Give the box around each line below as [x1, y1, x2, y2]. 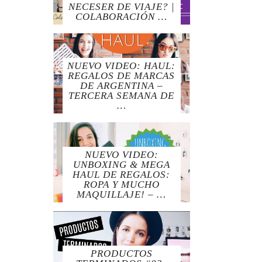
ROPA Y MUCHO [83, 178, 160, 190]
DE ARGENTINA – [80, 80, 163, 91]
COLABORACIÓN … [75, 11, 168, 22]
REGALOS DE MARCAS [68, 70, 175, 81]
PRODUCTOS [90, 247, 153, 259]
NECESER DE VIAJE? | [68, 1, 175, 12]
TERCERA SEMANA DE [68, 89, 175, 101]
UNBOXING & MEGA [73, 158, 170, 170]
